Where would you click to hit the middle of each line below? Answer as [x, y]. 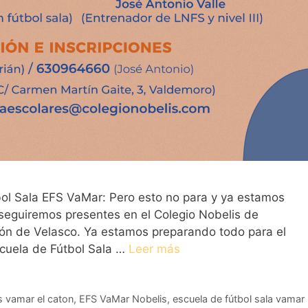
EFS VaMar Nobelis [123, 299]
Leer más [154, 249]
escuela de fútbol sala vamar [238, 299]
